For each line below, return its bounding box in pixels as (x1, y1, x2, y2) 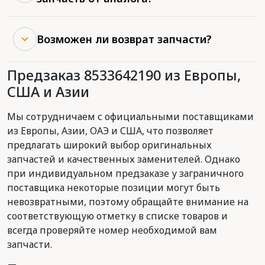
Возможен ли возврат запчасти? (37, 32, 212, 46)
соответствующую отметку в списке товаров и (7, 209, 228, 222)
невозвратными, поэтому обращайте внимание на (7, 195, 248, 208)
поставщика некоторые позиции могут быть (7, 181, 220, 194)
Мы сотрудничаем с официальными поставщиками (7, 110, 254, 123)
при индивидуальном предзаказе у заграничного (7, 167, 244, 180)
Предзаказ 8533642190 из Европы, (7, 66, 241, 85)
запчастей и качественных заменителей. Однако (7, 153, 240, 166)
